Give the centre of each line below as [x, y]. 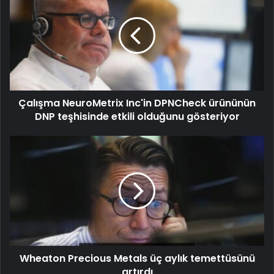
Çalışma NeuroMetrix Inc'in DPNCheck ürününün [137, 103]
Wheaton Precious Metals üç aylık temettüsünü [137, 259]
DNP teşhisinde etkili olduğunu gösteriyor [137, 117]
